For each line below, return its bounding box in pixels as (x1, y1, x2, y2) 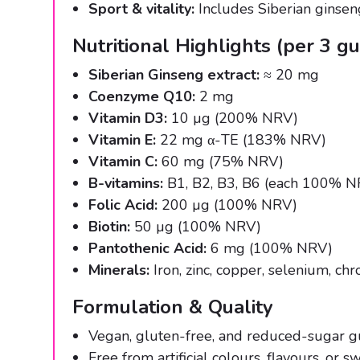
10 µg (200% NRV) (167, 108, 298, 129)
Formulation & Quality (72, 294, 273, 321)
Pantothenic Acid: (88, 239, 207, 259)
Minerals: (88, 260, 149, 280)
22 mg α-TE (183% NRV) (156, 130, 326, 150)
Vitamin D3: (88, 108, 167, 129)
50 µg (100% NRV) (130, 217, 261, 237)
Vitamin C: (88, 152, 157, 172)
